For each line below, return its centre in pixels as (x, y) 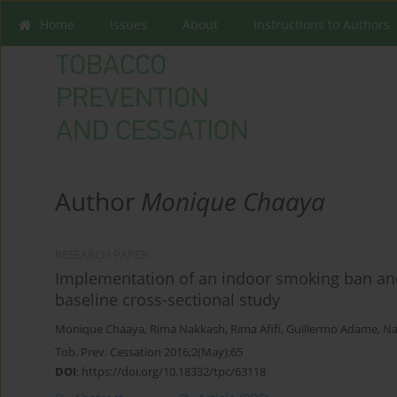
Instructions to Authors (322, 24)
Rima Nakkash (187, 330)
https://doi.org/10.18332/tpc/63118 (174, 372)
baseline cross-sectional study (167, 300)
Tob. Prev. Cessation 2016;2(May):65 (149, 352)
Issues (128, 24)
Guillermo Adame (332, 330)
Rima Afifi (256, 330)
